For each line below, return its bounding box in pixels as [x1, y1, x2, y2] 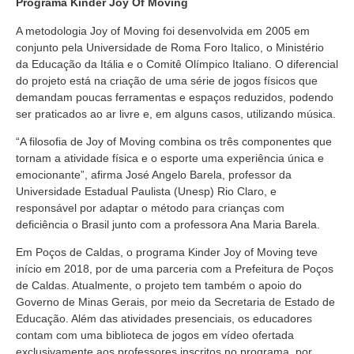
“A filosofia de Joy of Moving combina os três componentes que [16, 134, 332, 148]
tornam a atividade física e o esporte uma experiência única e [16, 151, 324, 164]
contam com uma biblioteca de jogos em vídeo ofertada [16, 329, 294, 342]
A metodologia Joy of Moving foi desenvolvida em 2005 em [16, 24, 310, 37]
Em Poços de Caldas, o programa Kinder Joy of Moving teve [16, 246, 318, 259]
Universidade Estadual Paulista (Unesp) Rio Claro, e [16, 184, 277, 198]
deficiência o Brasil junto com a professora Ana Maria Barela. [16, 217, 320, 231]
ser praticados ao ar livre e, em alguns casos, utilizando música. [16, 107, 336, 120]
